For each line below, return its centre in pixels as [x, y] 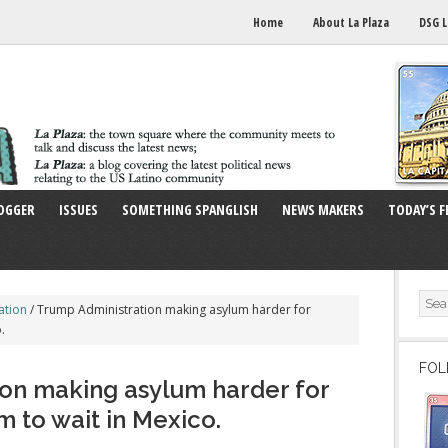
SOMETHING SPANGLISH [190, 209]
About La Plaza [351, 22]
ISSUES [78, 209]
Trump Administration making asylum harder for [172, 309]
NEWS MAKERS [323, 209]
